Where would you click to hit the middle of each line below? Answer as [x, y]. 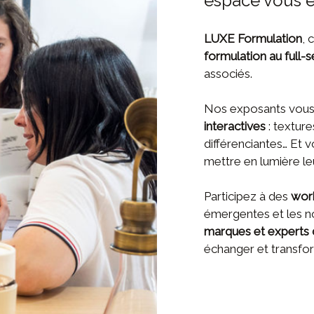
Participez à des [248, 197]
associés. [228, 74]
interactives [235, 127]
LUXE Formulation [253, 39]
